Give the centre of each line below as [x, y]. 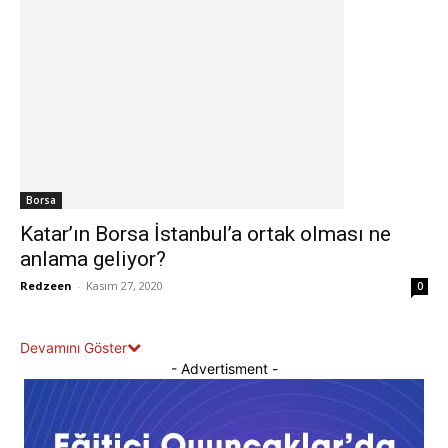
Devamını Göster [73, 348]
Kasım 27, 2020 [124, 286]
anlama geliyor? [93, 259]
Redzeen [46, 286]
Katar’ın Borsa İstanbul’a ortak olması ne [205, 234]
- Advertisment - [224, 369]
